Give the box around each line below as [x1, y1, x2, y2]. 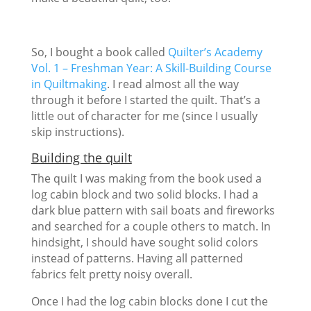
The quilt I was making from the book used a [31, 171, 262, 187]
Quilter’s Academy [167, 44, 262, 60]
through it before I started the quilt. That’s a [31, 92, 260, 108]
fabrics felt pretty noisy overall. [31, 267, 192, 283]
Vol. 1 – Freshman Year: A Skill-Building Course [31, 60, 271, 76]
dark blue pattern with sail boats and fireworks [31, 203, 275, 219]
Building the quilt [31, 149, 132, 167]
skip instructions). [31, 124, 124, 140]
